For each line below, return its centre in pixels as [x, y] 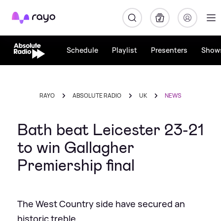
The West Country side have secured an [101, 204]
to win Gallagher [76, 147]
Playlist [124, 50]
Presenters [169, 50]
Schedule [82, 50]
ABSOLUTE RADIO [97, 95]
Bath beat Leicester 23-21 [110, 130]
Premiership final [76, 165]
